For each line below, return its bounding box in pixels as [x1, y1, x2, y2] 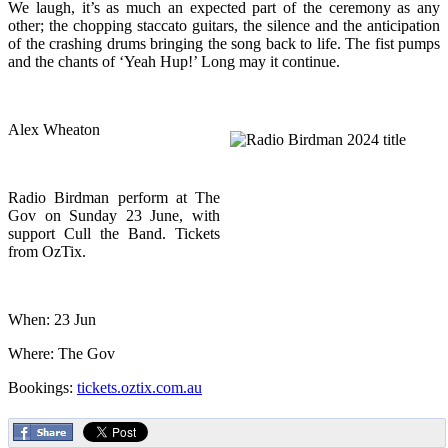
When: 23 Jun [8, 310, 96, 328]
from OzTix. [8, 242, 86, 260]
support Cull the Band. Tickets [8, 224, 220, 242]
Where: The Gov [8, 344, 115, 362]
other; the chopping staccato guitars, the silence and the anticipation [8, 16, 440, 34]
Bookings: [8, 378, 77, 396]
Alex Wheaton [8, 120, 100, 138]
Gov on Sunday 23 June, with [8, 206, 220, 224]
